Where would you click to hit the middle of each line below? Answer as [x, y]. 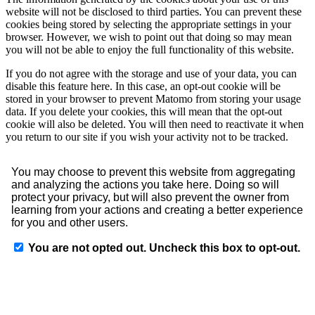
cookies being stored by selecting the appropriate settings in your [148, 25]
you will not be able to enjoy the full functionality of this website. [150, 50]
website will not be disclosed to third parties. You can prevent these [154, 12]
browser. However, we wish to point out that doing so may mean [149, 37]
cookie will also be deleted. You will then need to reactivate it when [155, 124]
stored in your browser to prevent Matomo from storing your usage [153, 99]
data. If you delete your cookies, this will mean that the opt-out [144, 112]
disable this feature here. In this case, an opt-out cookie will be [143, 86]
